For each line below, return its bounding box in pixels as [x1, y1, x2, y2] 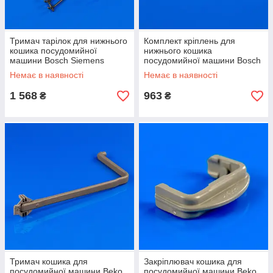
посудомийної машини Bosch [144, 55, 261, 65]
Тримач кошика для [10, 257, 88, 266]
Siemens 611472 [144, 65, 208, 75]
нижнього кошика [144, 46, 212, 55]
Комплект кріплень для [144, 36, 235, 46]
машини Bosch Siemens [10, 55, 104, 65]
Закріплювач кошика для [144, 257, 242, 266]
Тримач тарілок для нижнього [10, 36, 127, 46]
